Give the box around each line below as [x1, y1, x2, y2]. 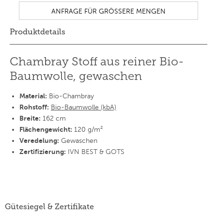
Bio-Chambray [47, 93, 94, 100]
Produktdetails [10, 27, 65, 37]
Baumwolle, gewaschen [10, 69, 142, 83]
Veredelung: [19, 137, 59, 145]
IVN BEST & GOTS [66, 148, 124, 156]
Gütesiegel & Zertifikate [5, 202, 94, 212]
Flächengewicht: [19, 125, 72, 134]
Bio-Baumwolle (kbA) [51, 104, 116, 111]
